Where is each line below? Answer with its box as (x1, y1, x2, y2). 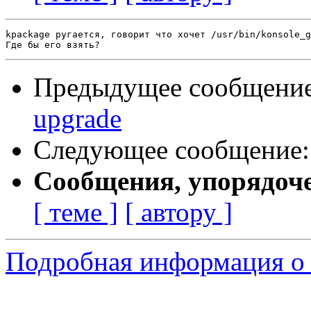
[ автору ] (125, 197, 233, 228)
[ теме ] (33, 197, 118, 228)
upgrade (33, 103, 121, 134)
